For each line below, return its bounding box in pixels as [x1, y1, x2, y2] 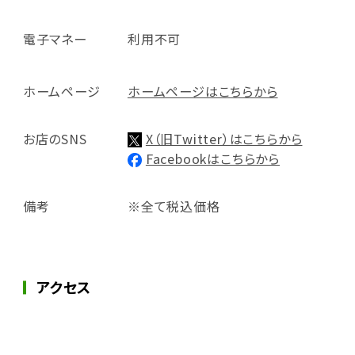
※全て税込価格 [127, 196, 220, 216]
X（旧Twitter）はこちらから [145, 128, 303, 148]
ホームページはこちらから [127, 81, 278, 101]
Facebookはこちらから [145, 148, 281, 168]
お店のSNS [22, 128, 87, 148]
